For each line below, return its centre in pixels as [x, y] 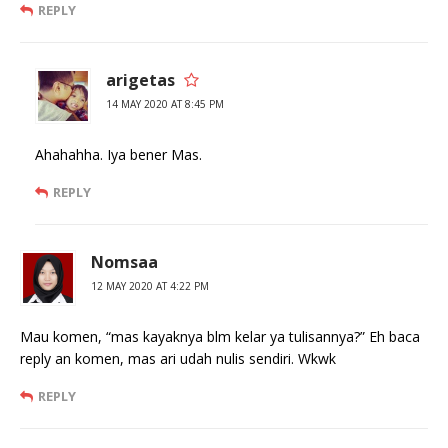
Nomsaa [124, 262]
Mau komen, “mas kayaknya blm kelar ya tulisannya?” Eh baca [220, 337]
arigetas [140, 80]
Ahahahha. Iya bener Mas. [118, 155]
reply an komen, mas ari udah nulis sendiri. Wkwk [178, 359]
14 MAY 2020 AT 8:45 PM [165, 104]
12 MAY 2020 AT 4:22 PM [150, 286]
